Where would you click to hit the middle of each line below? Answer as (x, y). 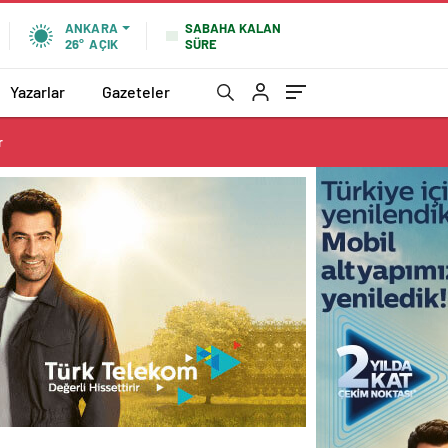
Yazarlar (37, 91)
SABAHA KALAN (233, 27)
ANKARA (91, 28)
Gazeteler (136, 91)
